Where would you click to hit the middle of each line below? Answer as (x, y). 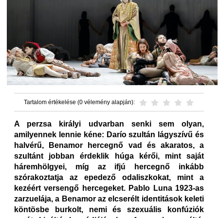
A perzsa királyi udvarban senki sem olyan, (109, 124)
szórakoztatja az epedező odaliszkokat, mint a (109, 177)
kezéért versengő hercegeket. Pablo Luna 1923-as (109, 188)
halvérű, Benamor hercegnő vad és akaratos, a (109, 145)
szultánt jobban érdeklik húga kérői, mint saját (109, 156)
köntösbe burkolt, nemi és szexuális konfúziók (109, 209)
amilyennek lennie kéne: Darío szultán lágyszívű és (109, 134)
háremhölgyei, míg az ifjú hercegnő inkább (109, 166)
